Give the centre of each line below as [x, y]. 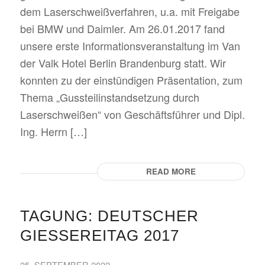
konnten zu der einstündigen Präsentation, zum [131, 80]
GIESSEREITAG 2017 [95, 235]
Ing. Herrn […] [53, 131]
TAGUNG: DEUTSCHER [109, 216]
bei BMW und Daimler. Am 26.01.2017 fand [122, 28]
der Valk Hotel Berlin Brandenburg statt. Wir [123, 63]
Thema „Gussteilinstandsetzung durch [109, 97]
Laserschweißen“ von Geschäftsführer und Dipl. [132, 114]
